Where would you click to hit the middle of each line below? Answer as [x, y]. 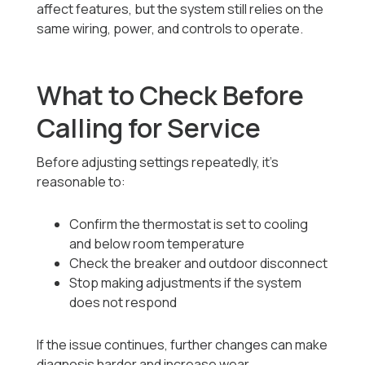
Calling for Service [149, 128]
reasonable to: [81, 182]
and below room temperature [157, 244]
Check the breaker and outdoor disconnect [199, 264]
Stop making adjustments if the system [186, 283]
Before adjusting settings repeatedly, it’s [158, 163]
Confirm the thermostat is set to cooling [189, 224]
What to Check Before [171, 96]
